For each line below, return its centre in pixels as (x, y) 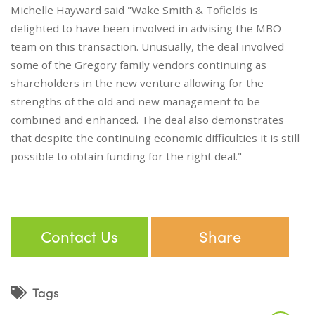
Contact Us (79, 237)
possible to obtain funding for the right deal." (126, 156)
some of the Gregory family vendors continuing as (139, 65)
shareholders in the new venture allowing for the (137, 83)
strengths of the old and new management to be (135, 102)
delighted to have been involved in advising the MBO (146, 28)
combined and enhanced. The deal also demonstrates (147, 120)
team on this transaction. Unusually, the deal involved (147, 47)
